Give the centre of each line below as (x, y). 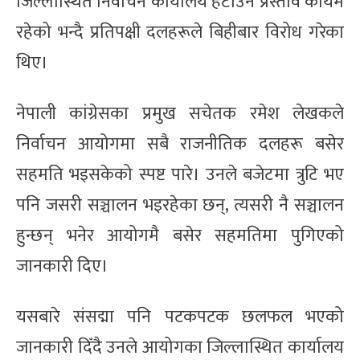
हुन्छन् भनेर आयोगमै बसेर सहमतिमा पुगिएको (180, 235)
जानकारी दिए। (62, 266)
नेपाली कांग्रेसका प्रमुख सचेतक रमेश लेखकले (180, 113)
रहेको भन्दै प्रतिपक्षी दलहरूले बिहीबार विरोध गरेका (180, 32)
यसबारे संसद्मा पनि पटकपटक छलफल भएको (180, 317)
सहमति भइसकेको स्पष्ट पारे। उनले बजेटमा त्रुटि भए (180, 174)
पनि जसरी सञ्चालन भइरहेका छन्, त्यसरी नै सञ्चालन (180, 205)
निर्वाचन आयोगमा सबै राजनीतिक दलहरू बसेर (180, 144)
